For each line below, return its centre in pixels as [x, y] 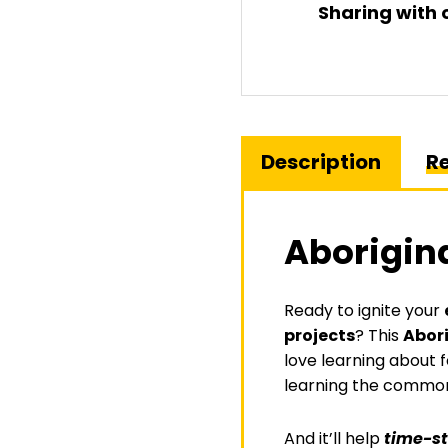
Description [320, 162]
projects [319, 336]
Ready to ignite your [363, 311]
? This [378, 336]
